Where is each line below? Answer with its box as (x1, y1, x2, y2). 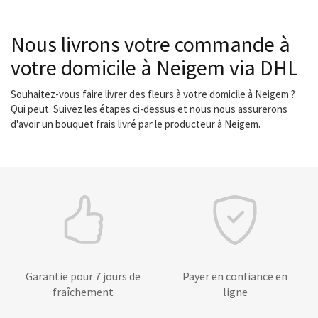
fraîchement (53, 285, 114, 299)
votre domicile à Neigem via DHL (11, 54, 298, 81)
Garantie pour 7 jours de (26, 269, 141, 283)
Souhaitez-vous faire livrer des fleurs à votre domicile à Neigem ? (11, 87, 295, 101)
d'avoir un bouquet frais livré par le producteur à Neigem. (11, 117, 261, 131)
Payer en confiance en (182, 269, 287, 283)
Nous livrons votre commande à (11, 31, 290, 57)
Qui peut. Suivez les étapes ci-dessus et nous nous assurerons (11, 102, 287, 116)
